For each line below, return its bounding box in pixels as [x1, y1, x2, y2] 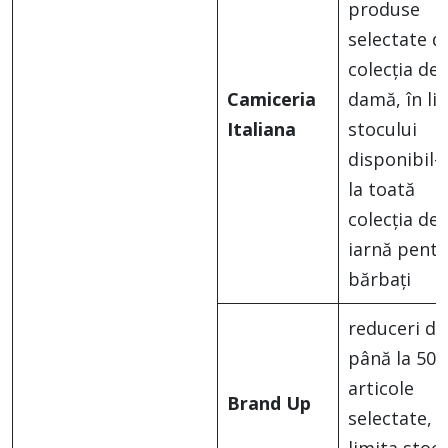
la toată [348, 177, 415, 202]
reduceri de [348, 316, 446, 341]
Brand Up [227, 391, 311, 416]
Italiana [227, 117, 296, 142]
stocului [348, 117, 417, 142]
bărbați [348, 267, 411, 292]
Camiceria [227, 87, 316, 112]
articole [348, 376, 414, 401]
